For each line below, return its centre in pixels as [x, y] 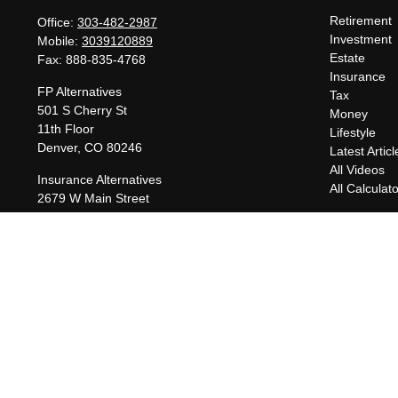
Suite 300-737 [77, 217]
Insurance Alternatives [99, 180]
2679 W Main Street [93, 199]
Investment [360, 40]
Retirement [360, 21]
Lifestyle [352, 133]
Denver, [59, 148]
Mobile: [60, 41]
